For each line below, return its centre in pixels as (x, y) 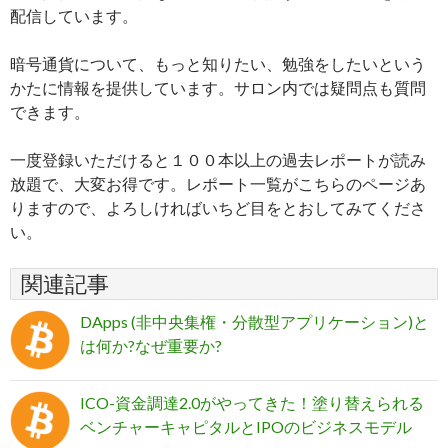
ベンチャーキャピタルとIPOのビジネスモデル (246, 427)
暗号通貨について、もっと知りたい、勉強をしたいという (218, 64)
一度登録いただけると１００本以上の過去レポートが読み (218, 160)
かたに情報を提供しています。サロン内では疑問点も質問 (218, 88)
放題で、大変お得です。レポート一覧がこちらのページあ (218, 184)
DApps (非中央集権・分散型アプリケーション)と (254, 322)
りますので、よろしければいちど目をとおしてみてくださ (218, 208)
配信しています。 (74, 16)
